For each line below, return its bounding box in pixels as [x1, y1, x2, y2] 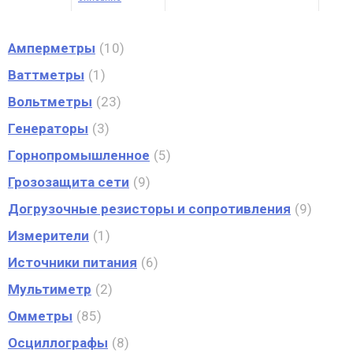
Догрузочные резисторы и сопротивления [8, 201, 291, 217]
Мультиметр [8, 281, 91, 297]
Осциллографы [8, 335, 108, 351]
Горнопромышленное [8, 147, 150, 163]
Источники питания [8, 255, 137, 270]
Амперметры [8, 40, 95, 56]
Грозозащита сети [8, 174, 129, 190]
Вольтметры [8, 94, 92, 110]
